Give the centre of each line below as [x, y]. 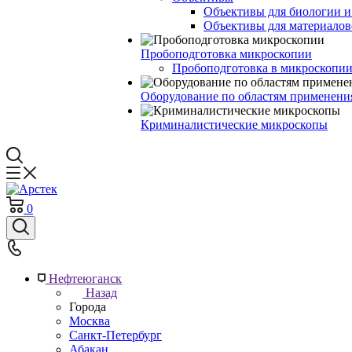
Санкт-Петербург [115, 335]
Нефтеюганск [85, 279]
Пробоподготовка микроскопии [226, 54]
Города [88, 307]
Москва [90, 321]
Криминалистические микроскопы [234, 125]
